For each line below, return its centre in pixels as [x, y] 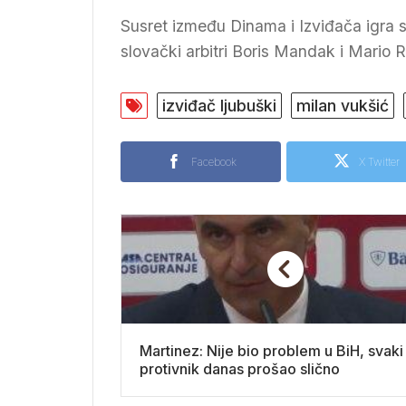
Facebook [213, 161]
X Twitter [379, 161]
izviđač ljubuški [219, 105]
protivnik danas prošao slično [240, 368]
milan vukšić [343, 105]
